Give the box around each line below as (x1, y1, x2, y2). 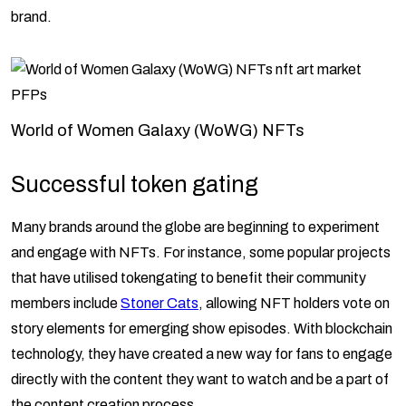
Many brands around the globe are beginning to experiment (11, 219, 380, 236)
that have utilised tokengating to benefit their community (11, 270, 366, 286)
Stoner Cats (121, 295, 198, 312)
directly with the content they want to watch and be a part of (11, 372, 389, 388)
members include (11, 295, 121, 312)
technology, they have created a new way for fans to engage (11, 346, 392, 362)
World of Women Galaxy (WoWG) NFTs (11, 121, 304, 140)
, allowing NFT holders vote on (198, 295, 390, 312)
